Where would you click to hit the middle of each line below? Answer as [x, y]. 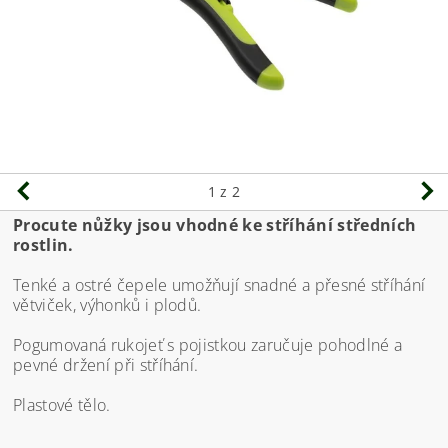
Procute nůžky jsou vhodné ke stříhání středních [215, 225]
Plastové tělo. [62, 405]
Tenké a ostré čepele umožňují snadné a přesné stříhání [219, 285]
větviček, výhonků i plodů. [107, 305]
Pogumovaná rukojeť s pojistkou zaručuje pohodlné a [208, 345]
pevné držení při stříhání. [106, 365]
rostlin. [43, 245]
